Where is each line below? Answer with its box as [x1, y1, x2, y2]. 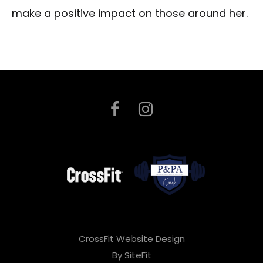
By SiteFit [112, 248, 151, 261]
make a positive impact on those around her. [12, 6, 248, 21]
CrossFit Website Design [78, 232, 185, 245]
